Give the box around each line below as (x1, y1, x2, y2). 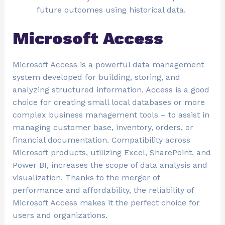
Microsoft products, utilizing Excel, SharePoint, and (12, 148, 211, 158)
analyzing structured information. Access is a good (12, 85, 209, 95)
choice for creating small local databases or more (12, 97, 205, 107)
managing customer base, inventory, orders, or (12, 123, 193, 133)
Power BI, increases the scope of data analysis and (12, 160, 207, 170)
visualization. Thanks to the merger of (12, 173, 160, 183)
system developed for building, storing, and (12, 72, 180, 82)
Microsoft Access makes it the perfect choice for (12, 198, 200, 208)
